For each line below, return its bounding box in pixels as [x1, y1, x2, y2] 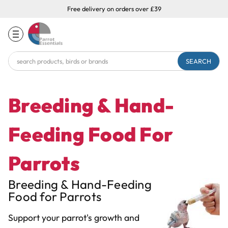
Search [9, 53, 34, 64]
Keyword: [9, 65, 43, 76]
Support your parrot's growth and [8, 211, 139, 223]
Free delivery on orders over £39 [67, 5, 161, 13]
